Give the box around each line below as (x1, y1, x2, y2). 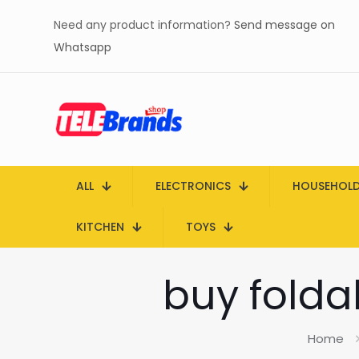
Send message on (234, 17, 335, 33)
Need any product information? (54, 17, 234, 33)
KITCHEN (76, 219, 124, 235)
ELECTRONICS (155, 178, 231, 194)
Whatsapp (54, 39, 111, 55)
